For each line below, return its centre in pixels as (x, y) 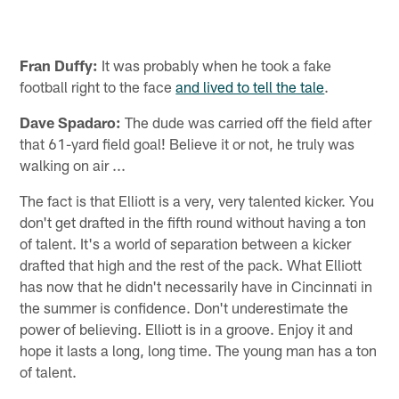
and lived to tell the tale (250, 86)
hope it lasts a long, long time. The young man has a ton (199, 350)
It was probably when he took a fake (215, 65)
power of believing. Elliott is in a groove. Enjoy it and (187, 328)
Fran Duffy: (59, 65)
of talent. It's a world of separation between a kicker (186, 243)
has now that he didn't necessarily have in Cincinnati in (196, 285)
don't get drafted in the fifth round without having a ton (193, 221)
